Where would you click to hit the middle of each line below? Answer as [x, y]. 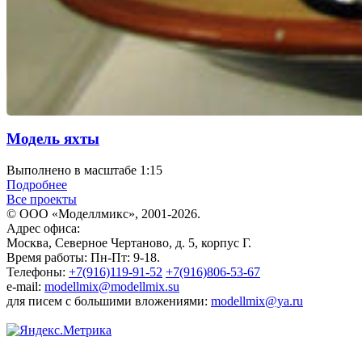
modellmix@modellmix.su [112, 287]
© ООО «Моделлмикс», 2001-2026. [103, 214]
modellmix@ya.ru [257, 301]
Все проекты [42, 200]
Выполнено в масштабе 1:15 [84, 170]
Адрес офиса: [43, 229]
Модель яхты [53, 139]
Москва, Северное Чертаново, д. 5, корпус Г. [129, 243]
